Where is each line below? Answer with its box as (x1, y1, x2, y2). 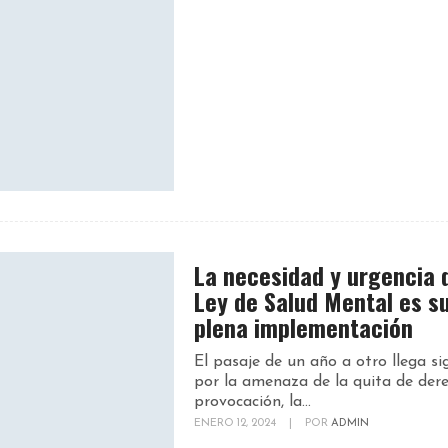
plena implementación (194, 309, 413, 346)
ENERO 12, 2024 (194, 418, 279, 430)
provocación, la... (194, 394, 311, 411)
